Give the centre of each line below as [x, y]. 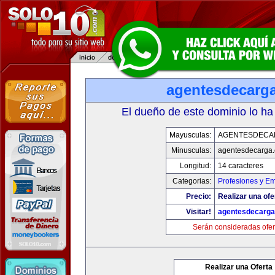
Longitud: [195, 166]
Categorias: [192, 181]
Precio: [198, 196]
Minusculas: [191, 150]
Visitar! [198, 212]
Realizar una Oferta [239, 267]
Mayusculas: [190, 135]
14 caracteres [240, 166]
